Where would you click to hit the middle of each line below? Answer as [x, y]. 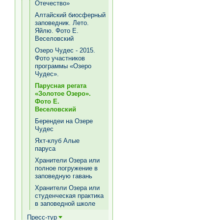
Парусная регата [61, 86]
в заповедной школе [65, 204]
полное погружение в [66, 168]
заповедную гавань [64, 176]
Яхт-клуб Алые [57, 141]
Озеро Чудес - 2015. [65, 50]
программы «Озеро [63, 66]
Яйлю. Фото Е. [57, 31]
